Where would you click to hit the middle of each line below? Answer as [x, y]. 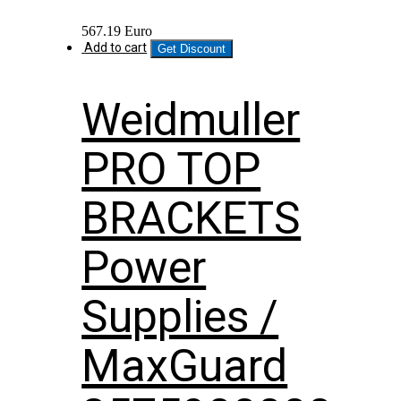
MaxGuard [185, 366]
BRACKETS [192, 218]
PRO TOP [171, 169]
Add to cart [116, 48]
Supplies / [180, 316]
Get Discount [192, 49]
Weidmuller [191, 119]
